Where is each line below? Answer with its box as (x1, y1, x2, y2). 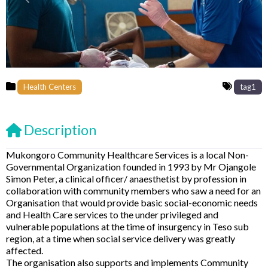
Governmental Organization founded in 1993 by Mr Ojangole (6, 160, 256, 172)
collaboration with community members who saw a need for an (6, 184, 261, 196)
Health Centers (23, 81, 77, 92)
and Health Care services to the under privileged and (6, 208, 218, 220)
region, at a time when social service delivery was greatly (6, 232, 235, 244)
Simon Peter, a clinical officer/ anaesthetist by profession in (6, 172, 246, 184)
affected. (6, 244, 43, 256)
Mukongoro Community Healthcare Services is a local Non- (6, 148, 249, 160)
